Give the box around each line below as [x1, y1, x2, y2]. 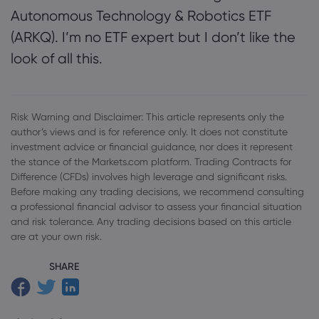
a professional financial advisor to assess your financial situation [11, 201, 302, 212]
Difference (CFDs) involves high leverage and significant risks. [11, 171, 287, 182]
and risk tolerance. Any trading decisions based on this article [11, 216, 291, 227]
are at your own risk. [11, 231, 102, 242]
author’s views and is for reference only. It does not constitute [11, 126, 288, 137]
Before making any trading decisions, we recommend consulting [11, 186, 304, 197]
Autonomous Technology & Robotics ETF [11, 7, 271, 24]
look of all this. [11, 50, 103, 67]
